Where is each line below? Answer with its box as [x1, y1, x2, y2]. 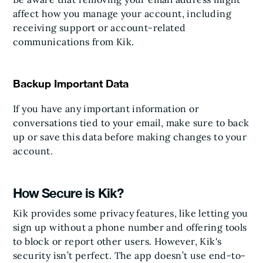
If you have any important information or [13, 102, 199, 114]
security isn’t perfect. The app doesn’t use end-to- [13, 249, 246, 261]
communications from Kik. [13, 35, 134, 48]
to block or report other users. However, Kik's [13, 235, 222, 247]
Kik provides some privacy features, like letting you [13, 207, 248, 219]
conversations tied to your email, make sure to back [13, 116, 249, 129]
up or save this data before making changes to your [13, 130, 247, 143]
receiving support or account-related [13, 21, 186, 33]
